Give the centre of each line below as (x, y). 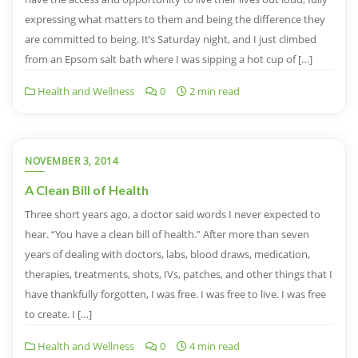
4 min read (213, 346)
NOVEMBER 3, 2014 (72, 161)
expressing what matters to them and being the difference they (175, 19)
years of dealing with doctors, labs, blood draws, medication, (167, 254)
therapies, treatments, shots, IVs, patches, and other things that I (179, 274)
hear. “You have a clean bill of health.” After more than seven (167, 234)
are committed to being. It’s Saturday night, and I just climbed (171, 39)
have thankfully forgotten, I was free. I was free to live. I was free (175, 294)
